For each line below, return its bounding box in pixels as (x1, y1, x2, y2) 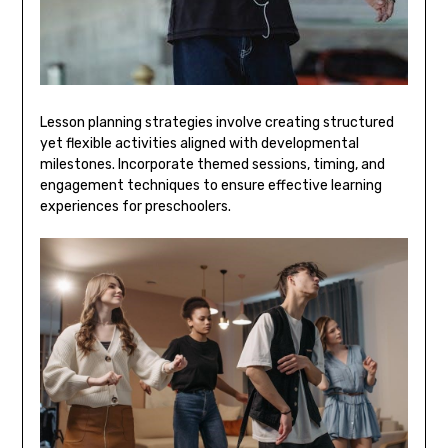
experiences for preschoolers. (39, 198, 231, 216)
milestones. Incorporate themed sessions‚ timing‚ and (39, 156, 385, 174)
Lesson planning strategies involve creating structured (39, 114, 394, 132)
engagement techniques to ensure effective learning (39, 177, 382, 195)
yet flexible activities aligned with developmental (39, 135, 359, 153)
